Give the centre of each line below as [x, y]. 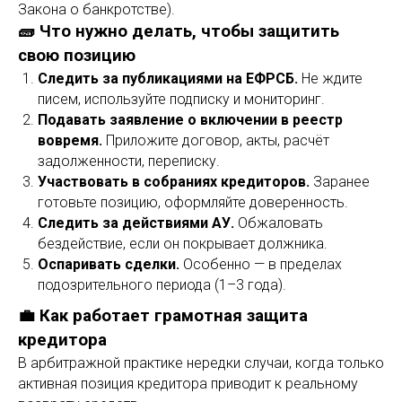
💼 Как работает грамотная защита [163, 316]
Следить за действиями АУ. [136, 223]
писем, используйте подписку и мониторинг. [181, 99]
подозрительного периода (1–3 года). [162, 285]
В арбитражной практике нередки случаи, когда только [201, 363]
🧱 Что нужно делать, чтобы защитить [179, 31]
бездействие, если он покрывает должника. [183, 244]
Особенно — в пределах [261, 264]
